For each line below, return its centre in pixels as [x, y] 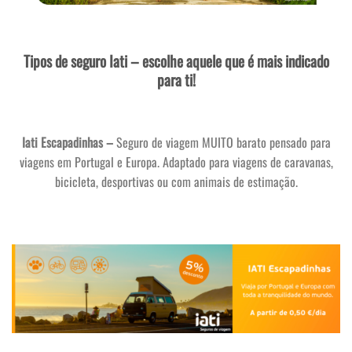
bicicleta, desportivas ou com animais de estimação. [176, 182]
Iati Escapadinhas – [67, 143]
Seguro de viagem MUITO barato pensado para [222, 143]
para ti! [176, 79]
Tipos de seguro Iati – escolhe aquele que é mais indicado [176, 60]
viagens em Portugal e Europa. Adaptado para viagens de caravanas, [176, 162]
